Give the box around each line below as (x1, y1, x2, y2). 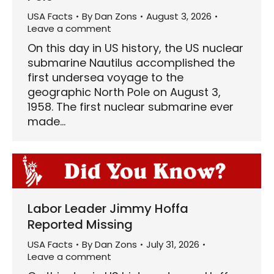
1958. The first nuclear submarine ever (28, 98, 234, 114)
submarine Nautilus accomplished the (28, 54, 235, 70)
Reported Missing (28, 215, 133, 233)
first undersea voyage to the (28, 69, 183, 85)
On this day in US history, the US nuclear (28, 40, 243, 56)
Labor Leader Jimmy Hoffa (28, 199, 188, 217)
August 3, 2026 (146, 9, 212, 23)
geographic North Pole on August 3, (28, 84, 221, 100)
